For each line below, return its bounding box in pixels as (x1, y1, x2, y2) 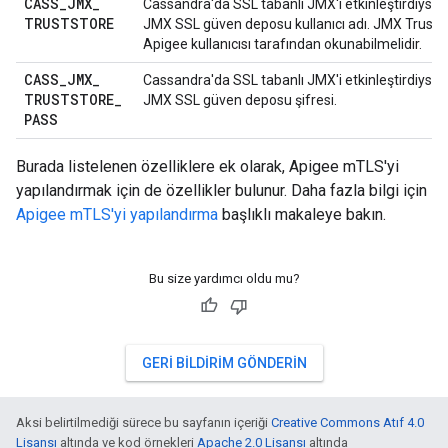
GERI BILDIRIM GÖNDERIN (141, 355, 307, 371)
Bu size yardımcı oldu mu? (148, 271, 300, 286)
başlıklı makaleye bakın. (218, 205, 386, 224)
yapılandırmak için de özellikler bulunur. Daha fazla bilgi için (16, 181, 427, 200)
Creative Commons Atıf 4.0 (271, 415, 424, 430)
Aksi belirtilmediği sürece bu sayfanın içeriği (16, 415, 271, 430)
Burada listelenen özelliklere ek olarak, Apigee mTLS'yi (16, 157, 399, 176)
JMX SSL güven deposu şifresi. (143, 92, 337, 108)
